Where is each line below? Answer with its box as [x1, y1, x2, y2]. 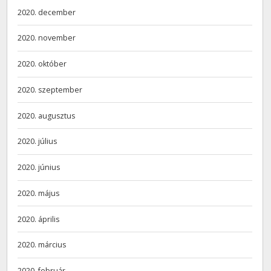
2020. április [18, 214, 60, 224]
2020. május [18, 188, 60, 198]
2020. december [18, 7, 76, 18]
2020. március [18, 240, 67, 250]
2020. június [18, 162, 60, 173]
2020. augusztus [18, 110, 76, 121]
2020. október [18, 59, 67, 70]
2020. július [18, 136, 57, 147]
